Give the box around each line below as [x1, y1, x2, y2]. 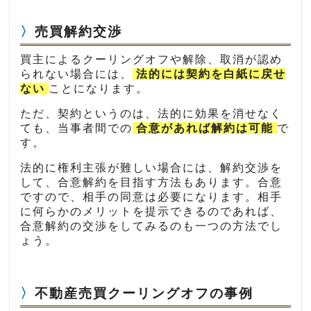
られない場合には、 [20, 68, 133, 81]
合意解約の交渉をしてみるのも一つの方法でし [20, 220, 283, 233]
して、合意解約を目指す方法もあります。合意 [20, 176, 283, 189]
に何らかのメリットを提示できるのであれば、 [20, 205, 283, 218]
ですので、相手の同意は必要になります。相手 [20, 191, 283, 203]
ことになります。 [49, 83, 149, 95]
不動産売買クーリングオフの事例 [35, 286, 254, 301]
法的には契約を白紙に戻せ [136, 68, 287, 81]
